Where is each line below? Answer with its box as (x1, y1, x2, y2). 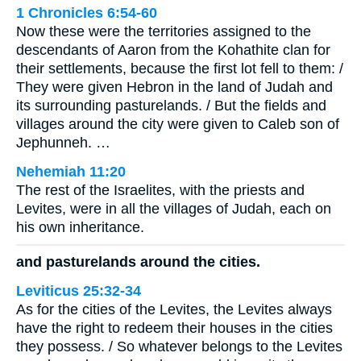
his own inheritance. (16, 219, 144, 236)
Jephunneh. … (16, 135, 110, 151)
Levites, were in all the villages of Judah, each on (16, 201, 331, 218)
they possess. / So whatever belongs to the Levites (16, 338, 342, 355)
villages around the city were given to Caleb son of (16, 116, 339, 133)
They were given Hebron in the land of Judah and (16, 79, 333, 96)
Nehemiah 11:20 (16, 164, 126, 180)
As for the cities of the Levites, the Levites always (16, 301, 332, 317)
